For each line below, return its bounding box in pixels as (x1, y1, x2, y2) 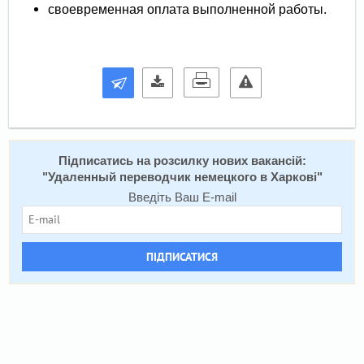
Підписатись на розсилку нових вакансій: (58, 154, 306, 167)
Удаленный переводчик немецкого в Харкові (47, 170, 317, 184)
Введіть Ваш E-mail (128, 190, 236, 204)
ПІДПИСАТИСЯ (146, 249, 218, 264)
